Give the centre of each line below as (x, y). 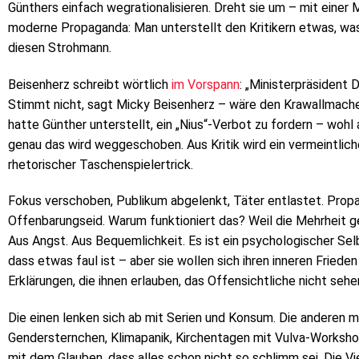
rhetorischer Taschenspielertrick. (101, 164)
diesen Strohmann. (60, 47)
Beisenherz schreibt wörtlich (90, 84)
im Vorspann (206, 84)
